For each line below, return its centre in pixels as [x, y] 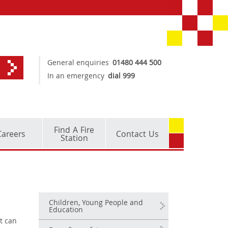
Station [74, 139]
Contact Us [137, 135]
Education [66, 211]
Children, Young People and [96, 204]
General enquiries [78, 64]
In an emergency [76, 77]
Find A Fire [74, 131]
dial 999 [122, 77]
